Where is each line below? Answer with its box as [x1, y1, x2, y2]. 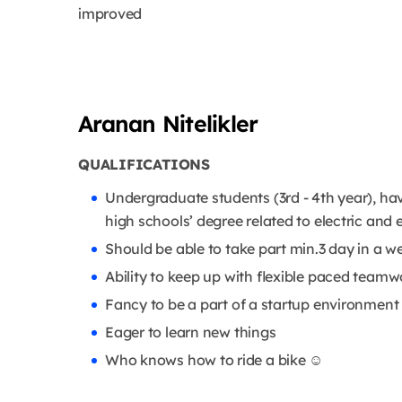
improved [78, 4, 143, 23]
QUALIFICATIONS [78, 155, 210, 174]
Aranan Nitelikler [78, 109, 258, 138]
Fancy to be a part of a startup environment [105, 295, 399, 314]
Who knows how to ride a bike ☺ [105, 351, 324, 370]
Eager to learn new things [105, 323, 276, 342]
